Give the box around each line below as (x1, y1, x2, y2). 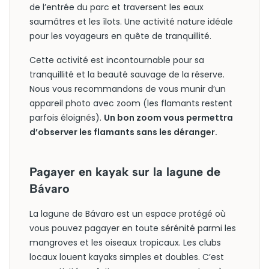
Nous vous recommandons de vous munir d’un (29, 83, 226, 95)
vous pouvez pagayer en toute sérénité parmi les (29, 222, 236, 234)
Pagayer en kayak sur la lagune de (29, 165, 220, 179)
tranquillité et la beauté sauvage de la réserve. (29, 68, 225, 80)
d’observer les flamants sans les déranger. (29, 126, 217, 138)
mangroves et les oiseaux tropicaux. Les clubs (29, 237, 221, 249)
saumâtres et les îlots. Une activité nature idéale (29, 16, 233, 28)
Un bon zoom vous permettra (104, 112, 233, 124)
